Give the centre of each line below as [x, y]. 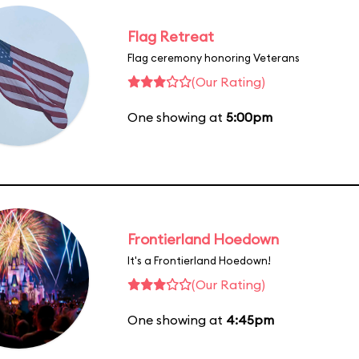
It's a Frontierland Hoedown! [199, 260]
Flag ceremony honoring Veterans [214, 57]
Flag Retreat [171, 36]
